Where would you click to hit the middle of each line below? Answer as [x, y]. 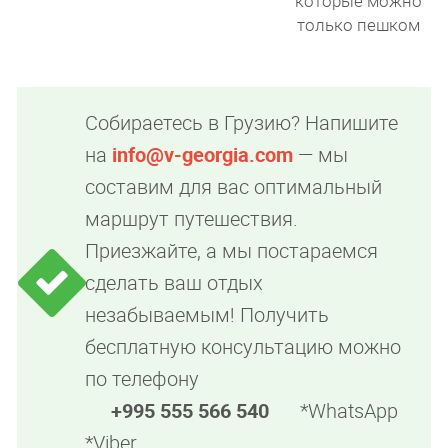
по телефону [142, 378]
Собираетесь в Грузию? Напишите [242, 122]
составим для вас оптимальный [234, 186]
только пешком [358, 24]
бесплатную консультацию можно [243, 346]
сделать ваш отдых [174, 282]
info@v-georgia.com [203, 154]
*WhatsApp [349, 410]
